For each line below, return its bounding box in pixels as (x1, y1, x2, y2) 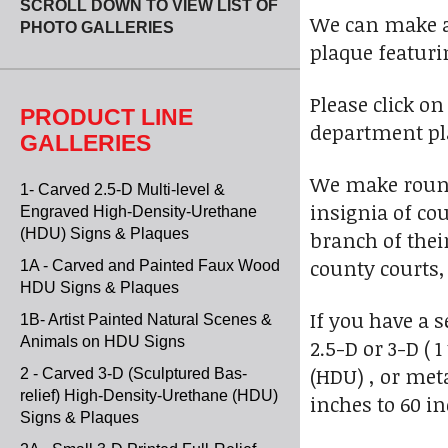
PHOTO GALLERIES (20, 19, 174, 36)
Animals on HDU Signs (20, 333, 185, 350)
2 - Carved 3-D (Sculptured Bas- (20, 365, 247, 382)
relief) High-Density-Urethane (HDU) (20, 387, 278, 404)
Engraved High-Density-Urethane (20, 203, 257, 220)
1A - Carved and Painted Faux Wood (20, 257, 280, 274)
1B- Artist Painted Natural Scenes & (20, 311, 272, 328)
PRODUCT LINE (20, 104, 193, 130)
